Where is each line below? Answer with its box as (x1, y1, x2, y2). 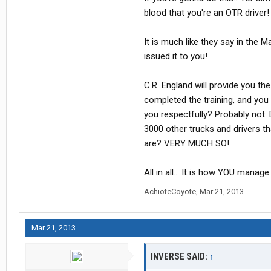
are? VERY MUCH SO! (144, 138, 229, 149)
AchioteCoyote (144, 187, 196, 197)
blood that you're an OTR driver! (144, 7, 269, 19)
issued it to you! (144, 51, 207, 62)
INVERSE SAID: (151, 251, 209, 263)
